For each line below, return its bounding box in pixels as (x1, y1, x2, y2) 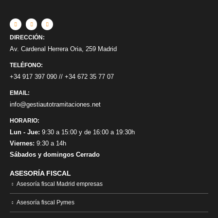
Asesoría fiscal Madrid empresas (17, 180, 103, 187)
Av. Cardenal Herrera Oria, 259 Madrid (10, 45, 117, 53)
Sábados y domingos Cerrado (10, 150, 100, 158)
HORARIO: (10, 117, 39, 124)
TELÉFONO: (10, 61, 43, 68)
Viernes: (10, 139, 35, 147)
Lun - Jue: (10, 128, 40, 136)
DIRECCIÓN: (10, 34, 45, 40)
